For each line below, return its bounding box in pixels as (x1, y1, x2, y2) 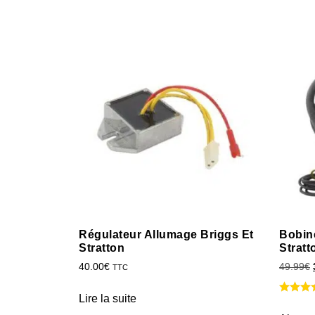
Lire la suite (79, 292, 136, 304)
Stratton (79, 241, 124, 254)
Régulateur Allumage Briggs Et (79, 228, 254, 240)
